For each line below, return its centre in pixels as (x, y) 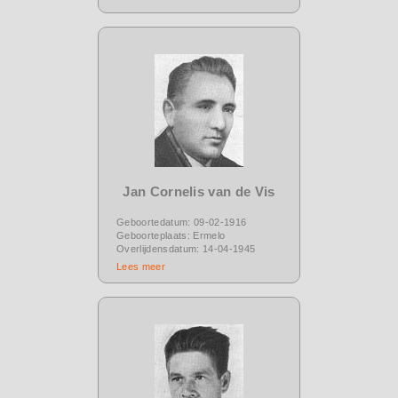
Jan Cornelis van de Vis (199, 191)
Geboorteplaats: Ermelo (171, 235)
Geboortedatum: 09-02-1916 (182, 222)
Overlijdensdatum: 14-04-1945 (186, 248)
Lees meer (141, 266)
